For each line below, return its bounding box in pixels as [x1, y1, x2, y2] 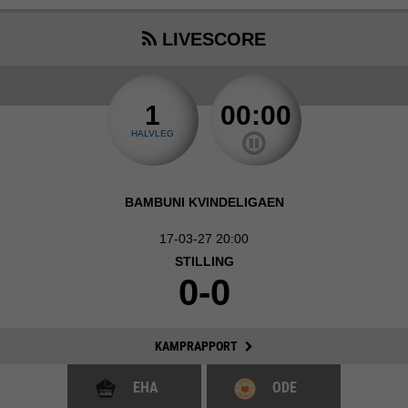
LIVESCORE [157, 29, 266, 49]
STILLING [174, 254, 234, 269]
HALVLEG [131, 128, 174, 138]
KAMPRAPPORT [155, 339, 240, 353]
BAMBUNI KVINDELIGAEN [124, 195, 284, 209]
